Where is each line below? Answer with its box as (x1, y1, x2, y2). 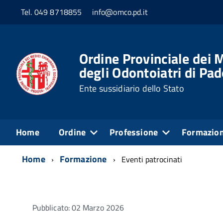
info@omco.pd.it (92, 6, 148, 18)
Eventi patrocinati (121, 153, 182, 165)
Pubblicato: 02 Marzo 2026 (32, 201, 124, 214)
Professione (110, 125, 158, 139)
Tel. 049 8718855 (21, 6, 82, 18)
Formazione (59, 152, 107, 166)
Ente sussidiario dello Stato (79, 82, 184, 96)
